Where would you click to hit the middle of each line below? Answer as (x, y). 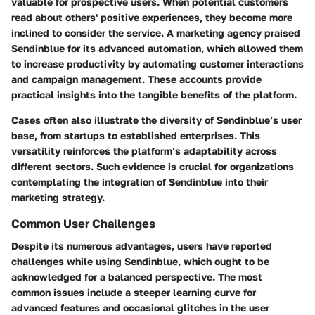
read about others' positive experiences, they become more (152, 17)
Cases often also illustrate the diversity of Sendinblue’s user (156, 120)
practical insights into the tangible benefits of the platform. (154, 94)
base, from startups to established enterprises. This (136, 135)
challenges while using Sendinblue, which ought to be (140, 261)
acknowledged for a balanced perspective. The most (137, 276)
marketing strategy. (58, 197)
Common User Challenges (83, 223)
